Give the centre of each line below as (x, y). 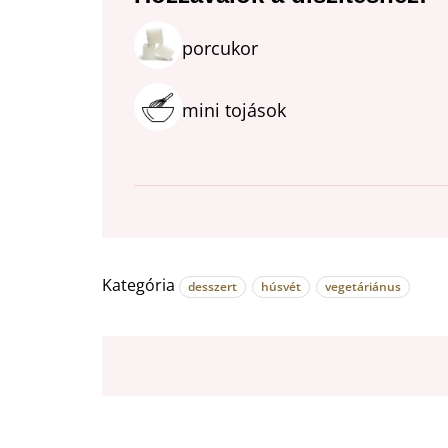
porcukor (220, 48)
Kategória (138, 285)
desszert (212, 287)
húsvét (281, 287)
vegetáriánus (363, 287)
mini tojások (234, 110)
